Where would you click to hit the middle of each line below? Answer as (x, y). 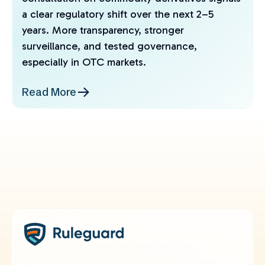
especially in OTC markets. (84, 62)
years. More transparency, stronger (103, 30)
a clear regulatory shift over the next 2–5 (118, 14)
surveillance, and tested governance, (109, 46)
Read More (49, 92)
